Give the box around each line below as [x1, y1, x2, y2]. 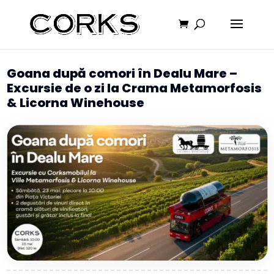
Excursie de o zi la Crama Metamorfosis [7, 80, 262, 97]
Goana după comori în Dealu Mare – [7, 65, 238, 82]
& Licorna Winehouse [7, 94, 145, 111]
